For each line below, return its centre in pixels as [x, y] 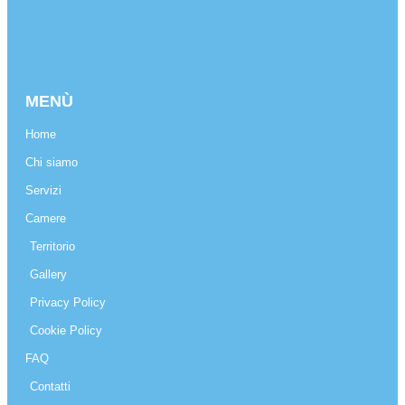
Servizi [43, 191]
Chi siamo [52, 163]
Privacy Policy [68, 303]
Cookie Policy [66, 331]
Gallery [48, 275]
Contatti [50, 387]
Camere [46, 219]
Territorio [52, 247]
